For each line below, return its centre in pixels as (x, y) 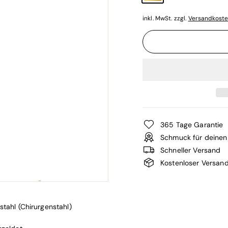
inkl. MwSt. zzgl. (165, 18)
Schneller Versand (191, 150)
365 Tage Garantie (192, 124)
